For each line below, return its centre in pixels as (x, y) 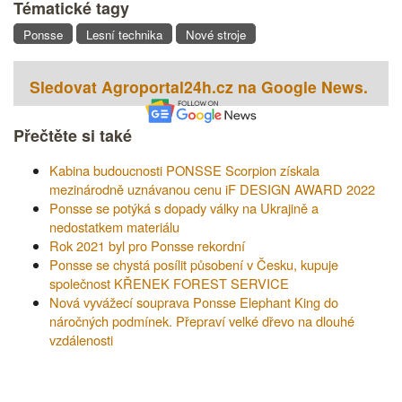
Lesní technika (124, 34)
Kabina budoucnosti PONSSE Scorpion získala (184, 170)
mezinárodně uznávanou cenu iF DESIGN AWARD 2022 (212, 188)
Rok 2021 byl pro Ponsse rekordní (147, 245)
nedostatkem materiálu (114, 226)
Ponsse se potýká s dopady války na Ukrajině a (184, 207)
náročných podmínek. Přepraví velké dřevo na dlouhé (202, 320)
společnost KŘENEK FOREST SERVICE (169, 283)
